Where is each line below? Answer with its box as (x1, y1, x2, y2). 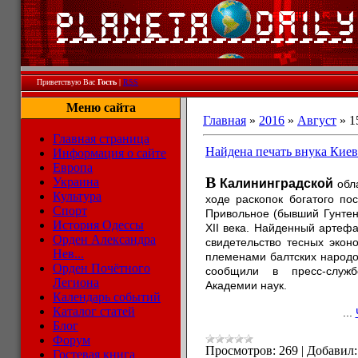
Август (297, 113, 336, 127)
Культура (53, 189, 101, 203)
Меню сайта (66, 101, 136, 114)
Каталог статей (53, 304, 135, 318)
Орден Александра (53, 233, 156, 246)
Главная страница (53, 132, 149, 145)
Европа (53, 161, 93, 174)
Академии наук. (205, 279, 287, 292)
